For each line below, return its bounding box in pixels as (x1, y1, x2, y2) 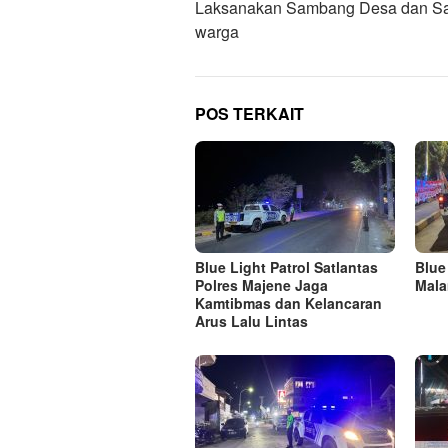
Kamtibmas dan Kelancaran (195, 293, 382, 314)
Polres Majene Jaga (195, 275, 328, 296)
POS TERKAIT (195, 102, 304, 126)
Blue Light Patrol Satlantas (195, 257, 378, 278)
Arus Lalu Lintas (195, 311, 308, 332)
